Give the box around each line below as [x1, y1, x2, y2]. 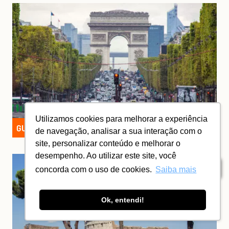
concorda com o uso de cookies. [35, 165, 152, 174]
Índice [191, 163, 215, 173]
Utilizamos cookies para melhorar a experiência [35, 114, 208, 123]
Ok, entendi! [101, 196, 144, 204]
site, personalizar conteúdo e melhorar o [35, 139, 181, 148]
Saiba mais [155, 165, 197, 174]
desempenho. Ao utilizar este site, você [35, 151, 177, 160]
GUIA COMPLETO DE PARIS [16, 122, 109, 134]
